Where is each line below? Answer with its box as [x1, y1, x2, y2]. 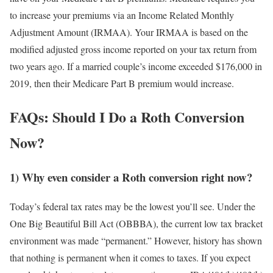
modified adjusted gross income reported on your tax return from [10, 42, 257, 55]
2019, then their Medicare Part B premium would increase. [10, 76, 234, 90]
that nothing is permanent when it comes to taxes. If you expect [10, 251, 250, 264]
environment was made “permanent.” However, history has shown [10, 234, 262, 247]
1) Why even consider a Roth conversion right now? [10, 168, 252, 185]
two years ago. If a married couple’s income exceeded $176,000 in [10, 59, 262, 73]
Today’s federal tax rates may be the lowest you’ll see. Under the [10, 200, 255, 213]
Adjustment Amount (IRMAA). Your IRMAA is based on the [10, 25, 248, 38]
